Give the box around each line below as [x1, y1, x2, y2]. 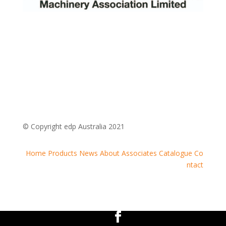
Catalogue [159, 148, 193, 158]
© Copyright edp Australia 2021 [22, 122, 125, 132]
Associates [122, 148, 157, 158]
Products [48, 148, 78, 158]
